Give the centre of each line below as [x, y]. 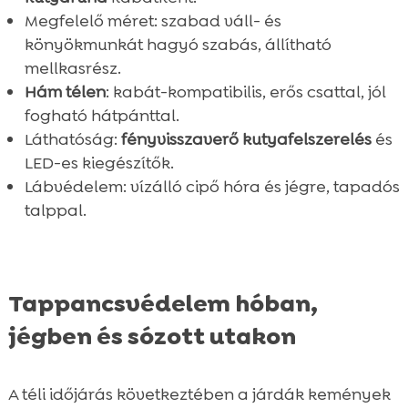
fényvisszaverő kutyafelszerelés [246, 140]
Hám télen [65, 92]
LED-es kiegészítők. [99, 163]
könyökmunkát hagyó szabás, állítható [178, 45]
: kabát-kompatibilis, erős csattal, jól [245, 92]
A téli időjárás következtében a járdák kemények [199, 395]
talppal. [55, 211]
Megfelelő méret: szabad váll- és [153, 21]
